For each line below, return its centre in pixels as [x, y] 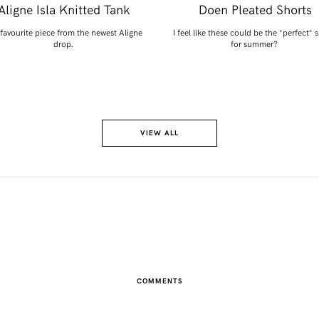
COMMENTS [159, 280]
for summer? [254, 43]
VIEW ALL [159, 132]
